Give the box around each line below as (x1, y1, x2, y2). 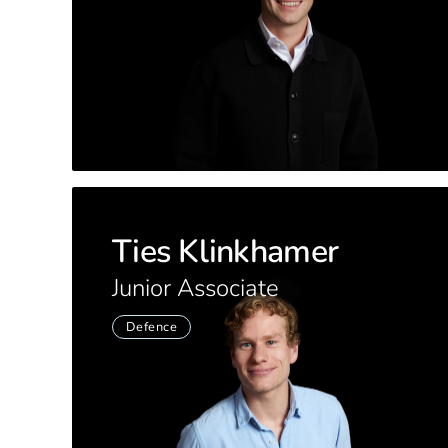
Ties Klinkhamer (112, 230, 339, 273)
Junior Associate (112, 272, 279, 304)
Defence (125, 317, 178, 336)
